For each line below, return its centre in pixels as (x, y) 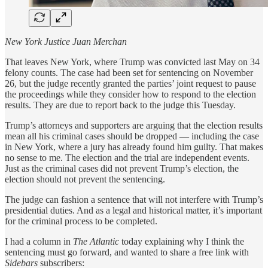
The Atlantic (97, 242)
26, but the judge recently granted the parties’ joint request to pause (130, 84)
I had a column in (39, 242)
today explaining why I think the (183, 242)
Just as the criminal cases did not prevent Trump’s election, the (122, 169)
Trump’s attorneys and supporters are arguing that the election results (134, 126)
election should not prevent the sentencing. (85, 179)
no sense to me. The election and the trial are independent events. (127, 158)
